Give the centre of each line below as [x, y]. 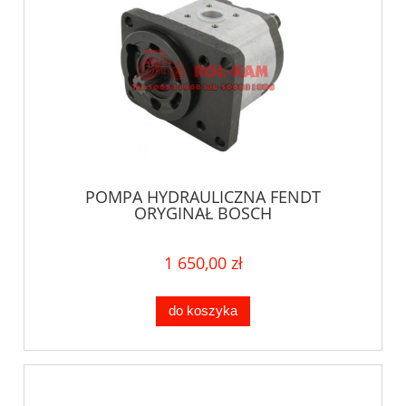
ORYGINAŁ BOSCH [203, 213]
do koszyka [203, 311]
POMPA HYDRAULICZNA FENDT [203, 197]
